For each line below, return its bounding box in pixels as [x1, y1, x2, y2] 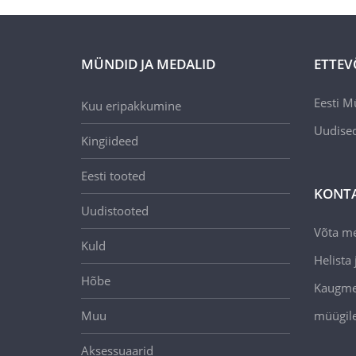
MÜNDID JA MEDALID [81, 55, 215, 73]
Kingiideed [81, 133, 138, 149]
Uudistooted [81, 203, 149, 219]
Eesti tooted [81, 168, 145, 184]
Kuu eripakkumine [81, 98, 181, 114]
